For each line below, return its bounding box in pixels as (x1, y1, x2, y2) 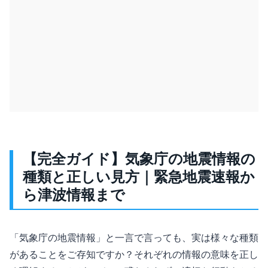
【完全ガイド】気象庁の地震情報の (23, 150, 255, 167)
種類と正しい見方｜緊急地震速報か (23, 167, 255, 185)
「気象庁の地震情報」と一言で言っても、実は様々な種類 (10, 231, 258, 243)
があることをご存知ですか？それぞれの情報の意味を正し (10, 248, 258, 260)
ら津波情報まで (23, 185, 125, 203)
